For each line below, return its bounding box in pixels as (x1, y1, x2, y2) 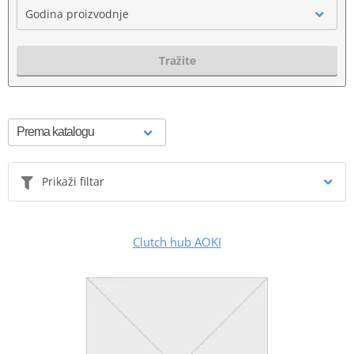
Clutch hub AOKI (133, 233, 221, 250)
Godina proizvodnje (25, 6, 129, 21)
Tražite (158, 52, 196, 68)
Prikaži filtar (42, 173, 104, 189)
